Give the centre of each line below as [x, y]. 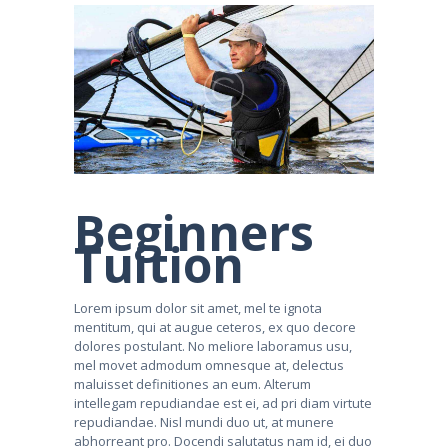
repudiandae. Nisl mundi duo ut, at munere [204, 422]
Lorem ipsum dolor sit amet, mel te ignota [198, 308]
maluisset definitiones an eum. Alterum [192, 384]
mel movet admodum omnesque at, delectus [209, 365]
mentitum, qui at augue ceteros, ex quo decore [215, 327]
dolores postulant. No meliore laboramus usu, [213, 346]
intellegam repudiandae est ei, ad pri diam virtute [223, 403]
